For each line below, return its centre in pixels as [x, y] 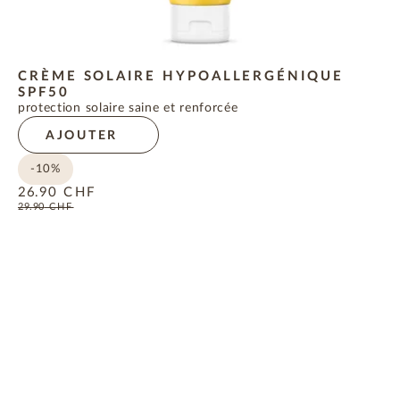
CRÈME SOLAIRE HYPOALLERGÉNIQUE [180, 77]
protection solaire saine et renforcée [128, 108]
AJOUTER [82, 136]
